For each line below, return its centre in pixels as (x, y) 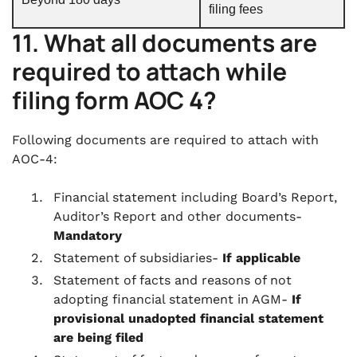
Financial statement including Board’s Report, (195, 197)
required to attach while (149, 71)
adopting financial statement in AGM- (173, 299)
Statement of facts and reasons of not (173, 280)
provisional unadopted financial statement (188, 318)
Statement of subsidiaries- (138, 258)
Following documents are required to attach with (165, 140)
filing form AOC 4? (114, 100)
